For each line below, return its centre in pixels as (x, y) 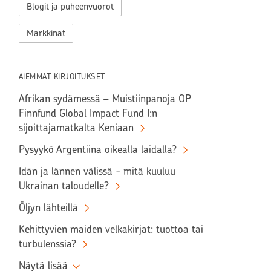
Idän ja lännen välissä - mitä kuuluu (97, 171)
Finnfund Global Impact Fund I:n (88, 113)
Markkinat (46, 33)
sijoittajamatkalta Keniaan (76, 127)
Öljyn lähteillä (48, 207)
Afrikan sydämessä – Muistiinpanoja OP (105, 98)
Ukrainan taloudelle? (64, 185)
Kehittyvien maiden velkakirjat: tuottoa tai (111, 229)
